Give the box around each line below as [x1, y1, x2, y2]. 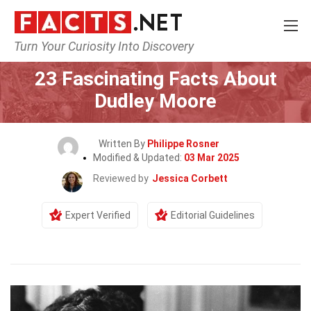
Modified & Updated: [92, 152, 184, 163]
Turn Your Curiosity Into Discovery [14, 39, 194, 53]
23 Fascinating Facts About [34, 67, 277, 90]
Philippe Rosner [147, 138, 219, 149]
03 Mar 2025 [183, 152, 239, 163]
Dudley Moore [94, 90, 217, 112]
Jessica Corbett [152, 173, 228, 184]
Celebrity [156, 47, 197, 58]
